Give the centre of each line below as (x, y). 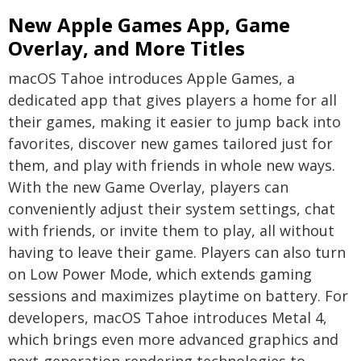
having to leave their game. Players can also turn (177, 253)
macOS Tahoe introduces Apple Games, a (151, 79)
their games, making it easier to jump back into (174, 122)
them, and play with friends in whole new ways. (172, 166)
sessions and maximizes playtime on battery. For (178, 296)
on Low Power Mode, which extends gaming (160, 274)
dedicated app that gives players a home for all (172, 100)
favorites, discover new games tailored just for (170, 144)
